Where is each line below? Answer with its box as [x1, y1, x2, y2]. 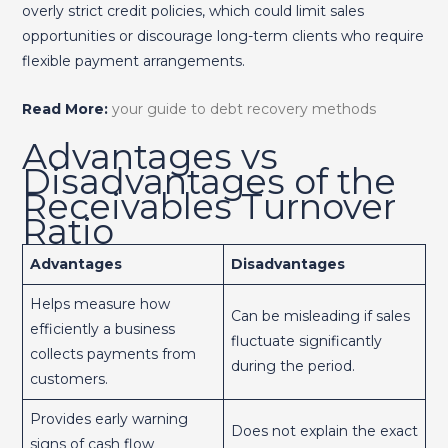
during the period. [230, 357, 355, 376]
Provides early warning [29, 410, 188, 429]
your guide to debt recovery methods [111, 99, 380, 118]
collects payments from [29, 345, 196, 364]
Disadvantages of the [21, 160, 396, 204]
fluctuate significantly [230, 332, 382, 351]
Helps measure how [29, 295, 170, 314]
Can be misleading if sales [230, 307, 410, 326]
